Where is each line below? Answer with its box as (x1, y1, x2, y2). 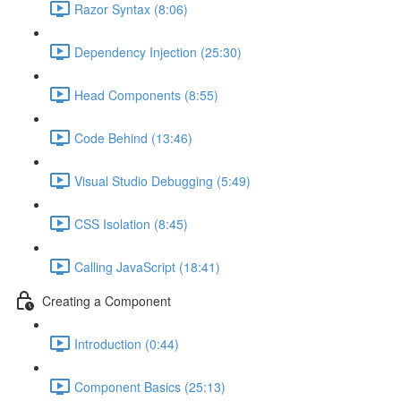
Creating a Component (42, 291, 171, 310)
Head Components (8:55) (74, 85, 218, 104)
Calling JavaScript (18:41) (74, 257, 220, 276)
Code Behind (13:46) (74, 128, 192, 147)
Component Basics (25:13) (74, 377, 226, 396)
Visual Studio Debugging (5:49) (74, 171, 251, 190)
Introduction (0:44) (74, 334, 179, 353)
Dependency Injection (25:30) (74, 42, 242, 61)
